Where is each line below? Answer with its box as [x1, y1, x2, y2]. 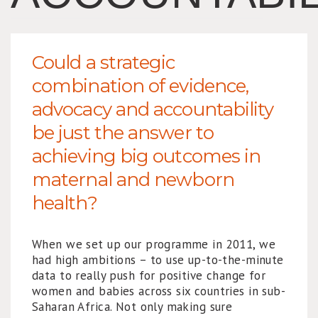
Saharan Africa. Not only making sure [32, 299, 233, 314]
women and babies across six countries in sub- [32, 283, 286, 299]
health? [32, 192, 97, 214]
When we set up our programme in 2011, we [32, 236, 275, 252]
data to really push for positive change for [32, 268, 266, 283]
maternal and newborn [32, 168, 234, 191]
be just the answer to [32, 121, 214, 144]
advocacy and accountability [32, 98, 274, 121]
